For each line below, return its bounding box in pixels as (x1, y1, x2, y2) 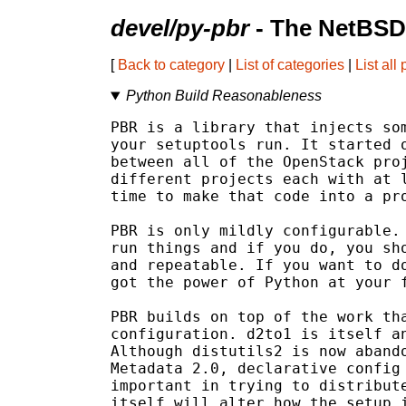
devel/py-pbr (111, 15, 249, 42)
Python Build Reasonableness (125, 88, 322, 104)
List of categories (236, 57, 344, 73)
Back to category (118, 57, 225, 73)
